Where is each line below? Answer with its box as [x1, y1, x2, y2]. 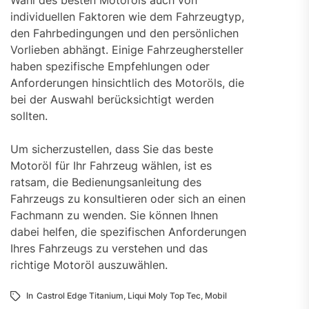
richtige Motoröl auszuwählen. [10, 257, 168, 272]
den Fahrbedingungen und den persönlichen [10, 26, 239, 40]
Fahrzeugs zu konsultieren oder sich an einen [10, 191, 246, 206]
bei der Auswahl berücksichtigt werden [10, 92, 214, 106]
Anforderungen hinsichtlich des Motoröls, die [10, 75, 244, 90]
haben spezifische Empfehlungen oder [10, 59, 210, 73]
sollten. [10, 108, 48, 123]
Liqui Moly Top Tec [128, 290, 201, 301]
